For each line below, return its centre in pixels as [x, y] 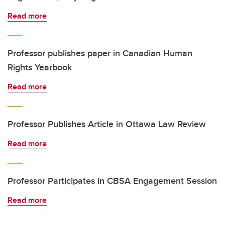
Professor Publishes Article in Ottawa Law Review [107, 124]
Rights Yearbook [40, 67]
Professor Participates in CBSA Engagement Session [112, 181]
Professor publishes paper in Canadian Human [100, 53]
